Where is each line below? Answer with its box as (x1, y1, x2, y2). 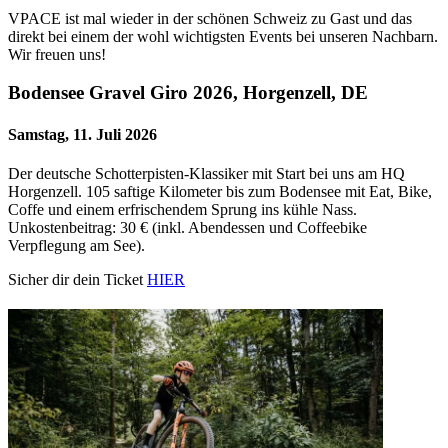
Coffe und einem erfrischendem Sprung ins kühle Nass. (8, 200, 357, 218)
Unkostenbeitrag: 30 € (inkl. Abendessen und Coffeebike (8, 218, 367, 236)
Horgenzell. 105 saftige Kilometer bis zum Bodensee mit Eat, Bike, (8, 182, 432, 200)
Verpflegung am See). (8, 236, 145, 254)
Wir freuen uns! (8, 45, 106, 63)
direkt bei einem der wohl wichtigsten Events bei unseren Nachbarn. (8, 27, 438, 45)
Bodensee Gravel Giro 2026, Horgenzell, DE (8, 82, 368, 104)
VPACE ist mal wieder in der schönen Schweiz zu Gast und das (8, 9, 412, 27)
